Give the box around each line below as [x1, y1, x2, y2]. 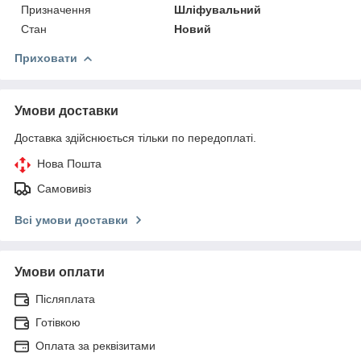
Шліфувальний [174, 2, 262, 16]
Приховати [15, 51, 77, 64]
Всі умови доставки [15, 213, 128, 226]
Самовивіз [37, 181, 91, 195]
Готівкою [35, 315, 81, 329]
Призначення [21, 2, 91, 16]
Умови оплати [15, 264, 105, 279]
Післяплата [35, 292, 95, 305]
